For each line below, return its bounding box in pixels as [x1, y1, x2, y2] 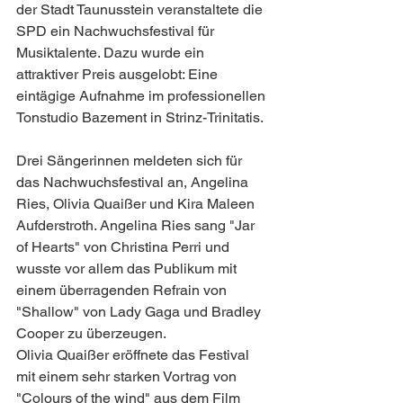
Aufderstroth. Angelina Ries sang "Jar [16, 216, 258, 234]
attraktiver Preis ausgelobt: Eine [16, 65, 221, 83]
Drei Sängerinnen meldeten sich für [16, 151, 246, 169]
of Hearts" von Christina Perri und [16, 237, 233, 255]
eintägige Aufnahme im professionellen [16, 86, 269, 104]
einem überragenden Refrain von [16, 281, 230, 299]
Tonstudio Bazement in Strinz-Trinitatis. [16, 108, 264, 126]
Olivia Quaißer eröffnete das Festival [16, 345, 253, 363]
